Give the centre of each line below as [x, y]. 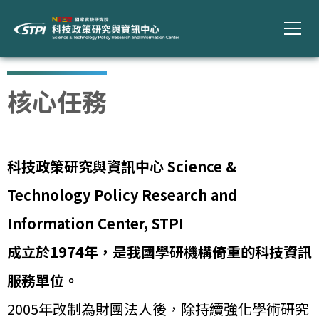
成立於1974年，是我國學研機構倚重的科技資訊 [159, 252]
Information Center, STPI [95, 223]
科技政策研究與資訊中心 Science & [122, 166]
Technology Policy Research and [122, 195]
